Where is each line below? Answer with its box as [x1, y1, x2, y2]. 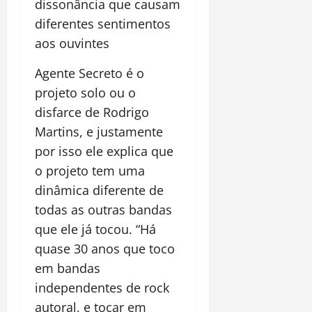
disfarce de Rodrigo [35, 103, 149, 120]
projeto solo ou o [35, 84, 136, 101]
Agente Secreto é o [35, 64, 144, 81]
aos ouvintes [35, 34, 109, 52]
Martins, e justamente [35, 123, 163, 140]
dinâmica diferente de [35, 181, 164, 198]
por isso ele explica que [35, 142, 173, 159]
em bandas [35, 259, 100, 276]
